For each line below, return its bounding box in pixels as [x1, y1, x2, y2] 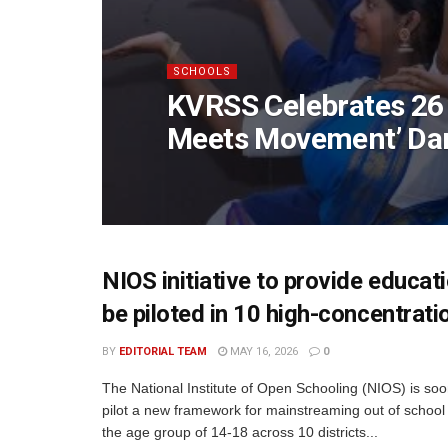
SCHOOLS [173, 65, 231, 78]
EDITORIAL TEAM [119, 345, 207, 358]
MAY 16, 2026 [227, 345, 298, 358]
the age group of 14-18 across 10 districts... [102, 424, 378, 440]
